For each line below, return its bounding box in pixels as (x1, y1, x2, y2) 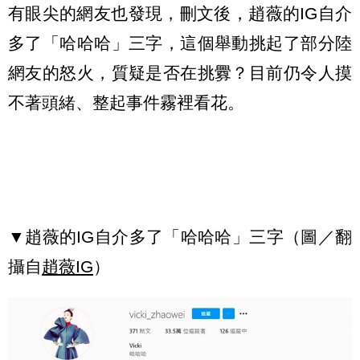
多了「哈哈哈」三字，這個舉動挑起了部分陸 (8, 34, 352, 53)
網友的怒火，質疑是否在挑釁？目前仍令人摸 (8, 63, 352, 83)
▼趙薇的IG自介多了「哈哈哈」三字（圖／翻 (8, 227, 352, 246)
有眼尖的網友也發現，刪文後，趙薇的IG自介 (8, 4, 352, 23)
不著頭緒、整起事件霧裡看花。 (8, 93, 244, 112)
